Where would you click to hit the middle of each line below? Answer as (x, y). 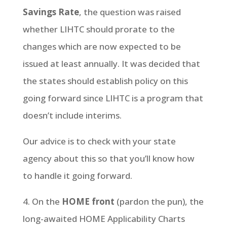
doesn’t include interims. (72, 115)
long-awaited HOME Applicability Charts (104, 219)
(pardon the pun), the (159, 201)
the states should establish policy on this (105, 81)
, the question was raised (130, 12)
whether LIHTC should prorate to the (99, 29)
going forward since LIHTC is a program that (113, 98)
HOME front (88, 201)
